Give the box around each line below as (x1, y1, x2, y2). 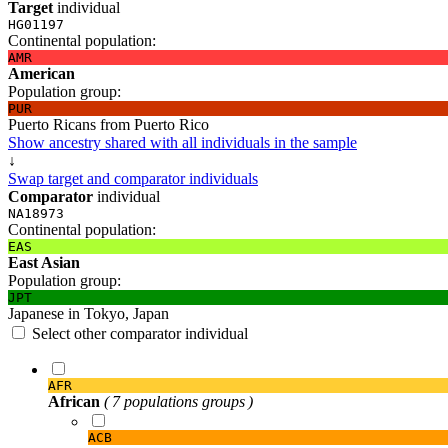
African (48, 392, 100, 410)
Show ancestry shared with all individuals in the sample (8, 133, 357, 151)
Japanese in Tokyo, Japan (8, 304, 169, 322)
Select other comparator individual (32, 324, 248, 342)
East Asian (8, 253, 80, 271)
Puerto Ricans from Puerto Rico (8, 115, 209, 133)
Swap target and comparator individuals (8, 169, 258, 187)
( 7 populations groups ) (104, 392, 253, 410)
